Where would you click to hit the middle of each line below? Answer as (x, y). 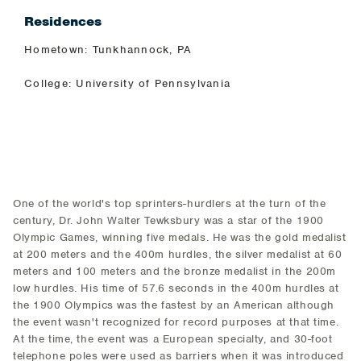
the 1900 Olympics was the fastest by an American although (174, 305)
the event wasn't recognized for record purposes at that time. (176, 322)
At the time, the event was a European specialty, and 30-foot (173, 339)
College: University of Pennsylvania (128, 83)
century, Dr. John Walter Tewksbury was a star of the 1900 (168, 220)
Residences (63, 21)
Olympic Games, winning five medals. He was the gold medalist (180, 237)
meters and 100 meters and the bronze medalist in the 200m (174, 271)
